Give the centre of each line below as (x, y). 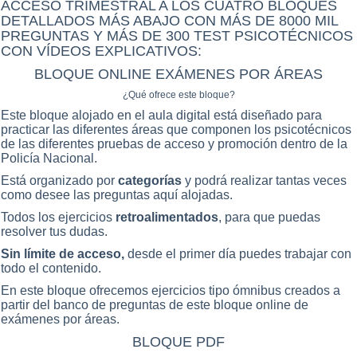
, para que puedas (269, 217)
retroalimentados (167, 217)
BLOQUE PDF (178, 341)
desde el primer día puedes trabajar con (239, 253)
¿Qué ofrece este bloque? (178, 94)
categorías (148, 180)
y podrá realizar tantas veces (264, 180)
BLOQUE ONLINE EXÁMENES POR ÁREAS (178, 74)
